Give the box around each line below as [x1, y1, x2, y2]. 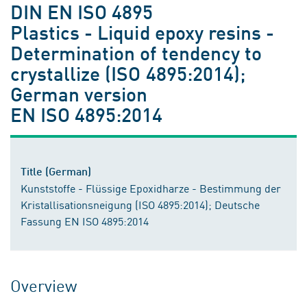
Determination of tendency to [10, 40, 262, 64]
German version [10, 82, 148, 106]
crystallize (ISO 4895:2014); [10, 61, 245, 85]
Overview [10, 273, 77, 297]
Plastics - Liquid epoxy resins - [10, 20, 275, 44]
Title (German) [21, 164, 91, 177]
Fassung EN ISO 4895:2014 [21, 213, 149, 228]
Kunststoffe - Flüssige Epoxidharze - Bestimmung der [21, 180, 281, 195]
